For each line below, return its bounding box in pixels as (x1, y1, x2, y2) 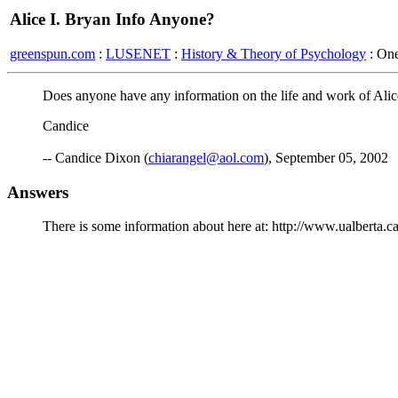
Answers (7, 182, 68, 202)
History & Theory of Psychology (181, 45, 366, 61)
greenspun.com (10, 45, 95, 61)
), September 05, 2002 (264, 150, 388, 165)
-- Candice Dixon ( (43, 150, 148, 165)
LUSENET (106, 45, 171, 61)
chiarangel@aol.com (148, 150, 264, 165)
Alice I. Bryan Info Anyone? (10, 10, 215, 28)
